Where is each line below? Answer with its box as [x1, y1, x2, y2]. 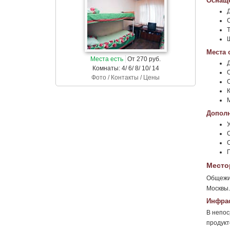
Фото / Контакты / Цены [91, 74, 160, 81]
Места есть [90, 55, 123, 63]
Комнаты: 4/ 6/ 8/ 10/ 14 [92, 65, 159, 72]
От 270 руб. [126, 55, 161, 63]
